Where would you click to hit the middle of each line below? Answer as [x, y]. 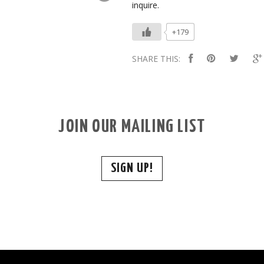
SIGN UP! [132, 168]
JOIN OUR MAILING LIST [132, 126]
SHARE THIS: [156, 58]
